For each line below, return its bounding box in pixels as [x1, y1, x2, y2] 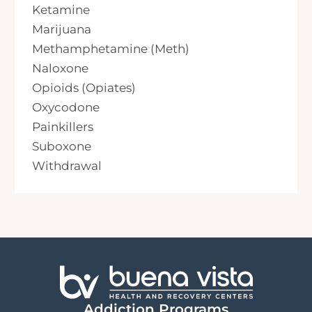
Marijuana [32, 22, 92, 37]
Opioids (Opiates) [32, 81, 136, 95]
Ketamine [32, 3, 91, 17]
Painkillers [32, 120, 94, 134]
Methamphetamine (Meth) [32, 42, 190, 56]
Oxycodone [32, 100, 100, 115]
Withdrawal [32, 159, 102, 173]
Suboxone [32, 139, 92, 154]
